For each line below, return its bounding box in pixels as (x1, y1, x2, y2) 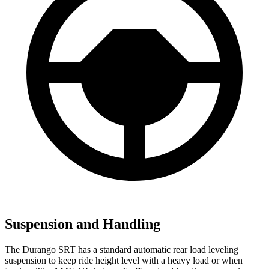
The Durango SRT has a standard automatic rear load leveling (5, 244, 238, 255)
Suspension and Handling (5, 216, 160, 232)
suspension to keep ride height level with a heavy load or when (5, 255, 243, 266)
